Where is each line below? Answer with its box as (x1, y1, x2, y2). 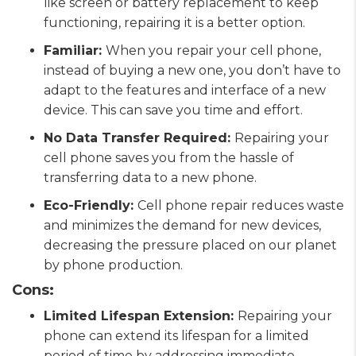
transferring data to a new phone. (44, 169, 257, 185)
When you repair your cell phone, (106, 42, 321, 58)
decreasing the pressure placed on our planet (44, 237, 337, 253)
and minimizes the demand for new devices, (44, 217, 321, 233)
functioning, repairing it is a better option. (44, 14, 311, 30)
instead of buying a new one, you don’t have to (44, 62, 341, 78)
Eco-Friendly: (44, 197, 137, 213)
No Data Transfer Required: (44, 130, 234, 145)
